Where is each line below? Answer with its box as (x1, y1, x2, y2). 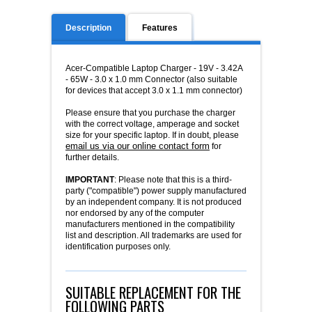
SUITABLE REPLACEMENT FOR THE (65, 281, 241, 304)
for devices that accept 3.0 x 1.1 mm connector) (65, 86, 242, 96)
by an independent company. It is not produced (65, 197, 242, 208)
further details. (65, 153, 119, 163)
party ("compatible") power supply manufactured (65, 186, 247, 196)
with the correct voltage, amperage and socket (65, 119, 239, 130)
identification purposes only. (65, 242, 171, 252)
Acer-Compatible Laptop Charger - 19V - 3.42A (65, 63, 242, 74)
